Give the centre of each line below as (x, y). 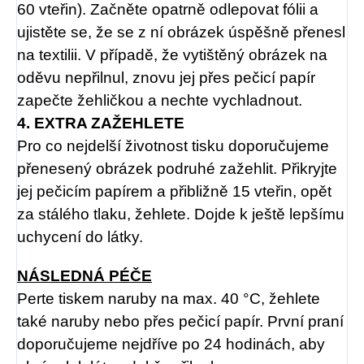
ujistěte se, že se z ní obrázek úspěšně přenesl (181, 32)
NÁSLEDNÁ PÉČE (84, 275)
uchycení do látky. (80, 236)
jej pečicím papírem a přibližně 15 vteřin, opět (174, 191)
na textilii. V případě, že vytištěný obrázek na (172, 54)
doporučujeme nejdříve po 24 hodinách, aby (171, 344)
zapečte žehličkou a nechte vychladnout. (160, 100)
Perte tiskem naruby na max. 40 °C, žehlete (169, 298)
